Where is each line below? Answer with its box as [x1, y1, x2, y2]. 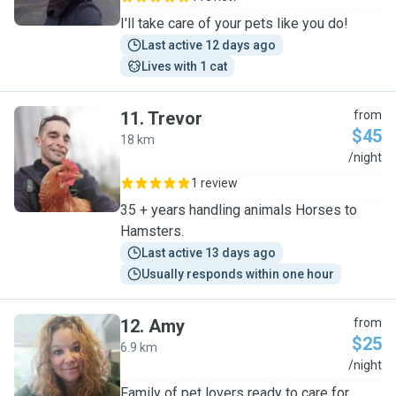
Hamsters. [120, 223, 184, 240]
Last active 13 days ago [141, 246, 276, 260]
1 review [191, 176, 238, 190]
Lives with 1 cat [141, 59, 227, 73]
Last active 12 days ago [141, 38, 276, 52]
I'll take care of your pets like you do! [120, 15, 348, 32]
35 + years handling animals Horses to [120, 202, 357, 218]
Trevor [148, 108, 202, 129]
